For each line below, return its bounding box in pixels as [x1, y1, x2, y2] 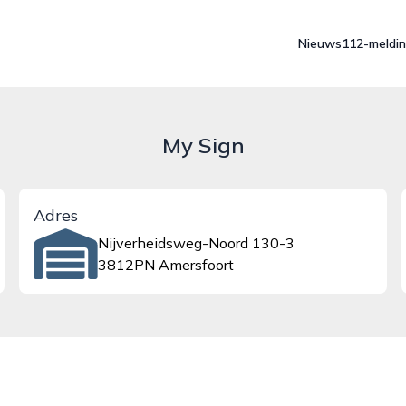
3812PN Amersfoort [97, 256, 234, 274]
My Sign [161, 131, 245, 159]
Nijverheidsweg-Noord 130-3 [97, 234, 295, 252]
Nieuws [298, 35, 342, 52]
